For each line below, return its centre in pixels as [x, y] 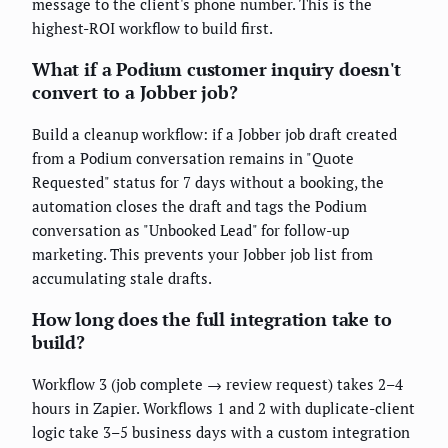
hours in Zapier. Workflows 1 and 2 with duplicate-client [223, 407]
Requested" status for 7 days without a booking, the [208, 181]
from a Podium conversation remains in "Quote [193, 157]
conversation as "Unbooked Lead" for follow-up [190, 229]
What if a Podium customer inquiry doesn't [216, 68]
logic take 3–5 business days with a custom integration [221, 431]
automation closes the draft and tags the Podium [199, 205]
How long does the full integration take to [212, 318]
